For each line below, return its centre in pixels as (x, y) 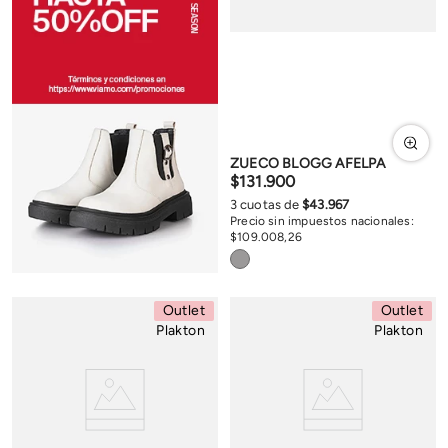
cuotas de (270, 205)
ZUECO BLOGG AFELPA (308, 164)
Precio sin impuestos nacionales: (322, 221)
